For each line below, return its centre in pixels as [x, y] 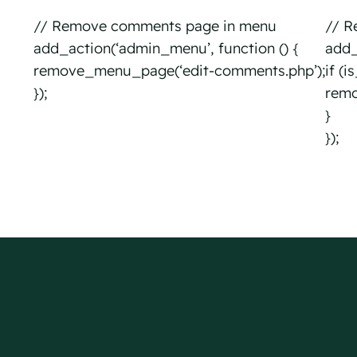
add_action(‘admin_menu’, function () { [165, 49]
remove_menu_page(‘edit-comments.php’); [179, 71]
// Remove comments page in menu [155, 26]
